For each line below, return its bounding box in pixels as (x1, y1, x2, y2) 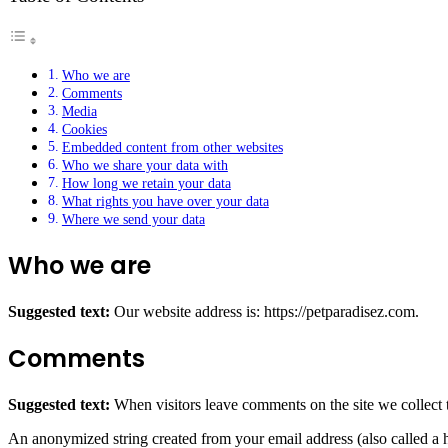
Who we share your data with (61, 157, 228, 173)
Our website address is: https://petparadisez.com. (114, 302, 419, 320)
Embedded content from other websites (61, 139, 283, 155)
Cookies (61, 121, 107, 137)
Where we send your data (61, 211, 205, 227)
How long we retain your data (61, 175, 231, 191)
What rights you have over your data (61, 193, 269, 209)
